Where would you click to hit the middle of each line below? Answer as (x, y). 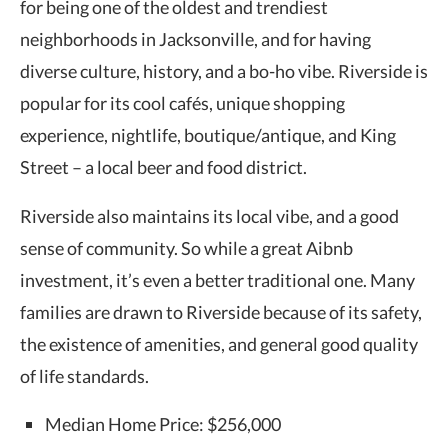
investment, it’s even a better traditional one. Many (217, 279)
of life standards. (84, 375)
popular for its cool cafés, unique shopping (182, 102)
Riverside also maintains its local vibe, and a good (209, 215)
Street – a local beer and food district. (163, 166)
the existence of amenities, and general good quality (219, 343)
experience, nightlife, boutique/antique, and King (208, 134)
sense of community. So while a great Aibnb (186, 247)
